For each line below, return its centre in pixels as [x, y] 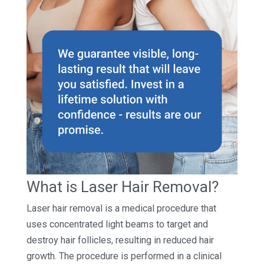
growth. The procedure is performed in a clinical [124, 256]
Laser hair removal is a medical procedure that [121, 209]
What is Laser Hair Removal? [122, 187]
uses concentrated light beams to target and [117, 225]
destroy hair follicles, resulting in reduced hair [120, 240]
